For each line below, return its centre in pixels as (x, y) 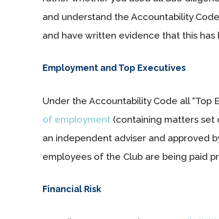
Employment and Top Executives (114, 67)
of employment (77, 119)
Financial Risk (72, 189)
